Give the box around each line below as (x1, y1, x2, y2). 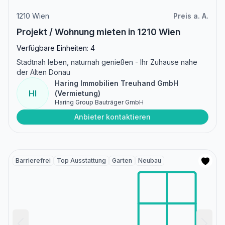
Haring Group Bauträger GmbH (55, 98, 144, 106)
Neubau (138, 156, 161, 164)
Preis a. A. (173, 11, 208, 20)
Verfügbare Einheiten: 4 (17, 43, 95, 52)
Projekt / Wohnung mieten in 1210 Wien (17, 26, 180, 37)
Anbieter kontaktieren (74, 112, 151, 121)
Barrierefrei (16, 156, 51, 164)
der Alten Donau (17, 67, 70, 76)
